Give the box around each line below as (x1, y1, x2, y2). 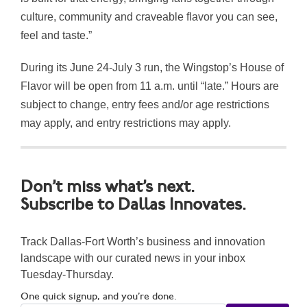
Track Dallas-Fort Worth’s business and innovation (21, 236, 265, 248)
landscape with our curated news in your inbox (21, 252, 245, 265)
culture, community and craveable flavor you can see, (21, 11, 278, 23)
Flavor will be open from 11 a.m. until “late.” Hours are (21, 80, 279, 93)
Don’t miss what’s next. (21, 177, 195, 198)
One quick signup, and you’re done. (21, 291, 177, 303)
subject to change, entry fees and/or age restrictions (21, 99, 269, 111)
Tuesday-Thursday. (21, 269, 114, 281)
